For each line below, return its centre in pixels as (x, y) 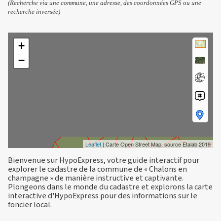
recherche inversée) (34, 12)
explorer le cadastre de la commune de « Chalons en (97, 169)
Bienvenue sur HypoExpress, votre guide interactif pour (104, 160)
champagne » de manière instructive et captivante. (96, 178)
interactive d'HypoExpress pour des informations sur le (103, 196)
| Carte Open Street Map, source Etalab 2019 (156, 144)
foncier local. (30, 205)
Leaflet (93, 144)
